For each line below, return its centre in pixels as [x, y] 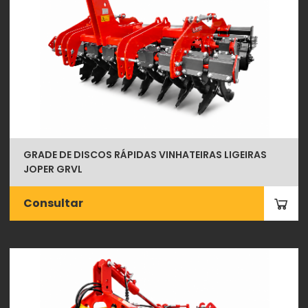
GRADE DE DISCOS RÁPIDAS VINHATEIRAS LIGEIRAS [145, 154]
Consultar [54, 203]
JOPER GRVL [53, 169]
